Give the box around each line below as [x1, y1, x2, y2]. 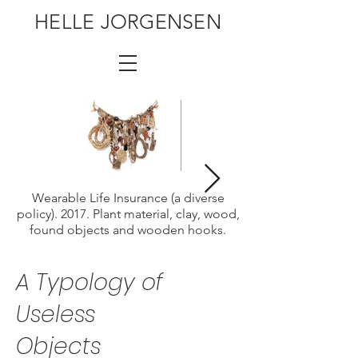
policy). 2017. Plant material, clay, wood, [16, 206, 240, 221]
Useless [16, 299, 95, 330]
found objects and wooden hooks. [30, 222, 226, 237]
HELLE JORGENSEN [34, 10, 221, 34]
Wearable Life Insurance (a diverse [31, 190, 225, 205]
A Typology [16, 267, 141, 298]
